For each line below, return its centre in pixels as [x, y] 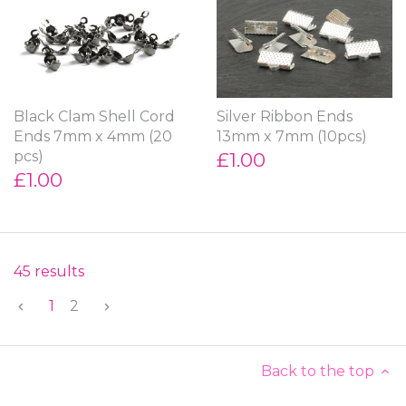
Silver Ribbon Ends [285, 116]
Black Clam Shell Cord [94, 116]
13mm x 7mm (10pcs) [292, 136]
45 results [49, 272]
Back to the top [318, 372]
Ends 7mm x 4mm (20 [93, 136]
